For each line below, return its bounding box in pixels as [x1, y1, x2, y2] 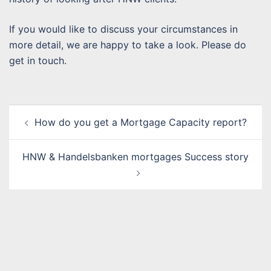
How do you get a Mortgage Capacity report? [34, 116, 247, 128]
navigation [8, 120, 73, 137]
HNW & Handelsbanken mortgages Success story [22, 150, 249, 163]
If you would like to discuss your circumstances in [9, 22, 238, 35]
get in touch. [9, 54, 67, 67]
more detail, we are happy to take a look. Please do [9, 38, 246, 51]
